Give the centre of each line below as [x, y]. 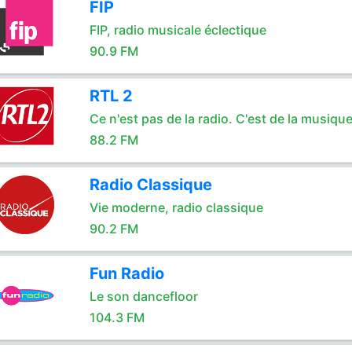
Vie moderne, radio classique [176, 207]
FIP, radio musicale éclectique [178, 30]
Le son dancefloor [143, 296]
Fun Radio [126, 273]
